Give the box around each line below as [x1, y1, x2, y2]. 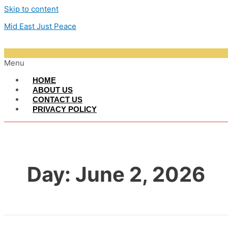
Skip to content [4, 4, 59, 14]
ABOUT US [33, 85, 73, 94]
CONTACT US [33, 95, 82, 104]
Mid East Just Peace [4, 21, 76, 31]
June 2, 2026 [75, 162, 205, 187]
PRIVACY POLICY [33, 105, 97, 113]
